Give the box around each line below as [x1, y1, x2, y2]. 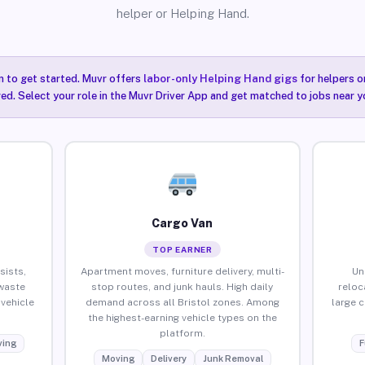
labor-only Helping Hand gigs [143, 73, 297, 85]
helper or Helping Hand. [116, 7, 249, 20]
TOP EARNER [152, 244, 213, 254]
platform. [159, 327, 205, 339]
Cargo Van [152, 216, 213, 230]
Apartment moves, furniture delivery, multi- [80, 265, 284, 277]
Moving [101, 353, 134, 363]
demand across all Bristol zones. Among [85, 296, 279, 308]
